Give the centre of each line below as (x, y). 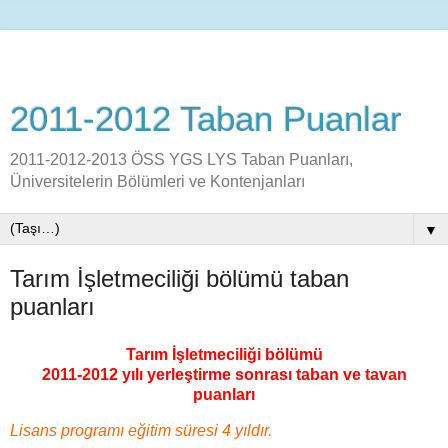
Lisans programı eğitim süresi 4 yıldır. (141, 430)
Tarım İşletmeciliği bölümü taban (179, 278)
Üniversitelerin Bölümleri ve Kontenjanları (157, 181)
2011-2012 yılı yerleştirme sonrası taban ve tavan (224, 374)
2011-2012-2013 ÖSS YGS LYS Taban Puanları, (181, 159)
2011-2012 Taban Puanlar (206, 119)
